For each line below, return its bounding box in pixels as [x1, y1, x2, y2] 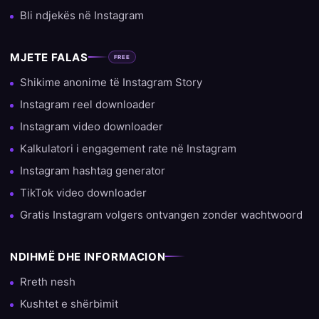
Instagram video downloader [20, 119, 163, 133]
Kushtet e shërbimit [20, 296, 118, 310]
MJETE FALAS [10, 50, 88, 64]
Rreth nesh [20, 274, 75, 288]
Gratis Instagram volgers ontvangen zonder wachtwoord [20, 207, 303, 221]
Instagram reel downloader [20, 97, 155, 111]
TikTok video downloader [20, 185, 147, 199]
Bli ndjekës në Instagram [20, 8, 144, 22]
